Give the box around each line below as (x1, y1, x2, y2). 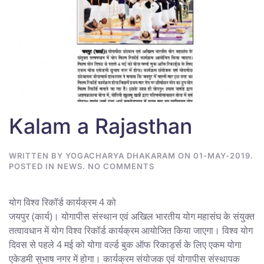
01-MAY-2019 (193, 150, 250, 160)
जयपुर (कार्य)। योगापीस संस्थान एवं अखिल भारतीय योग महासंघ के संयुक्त (9, 209, 255, 223)
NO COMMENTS (88, 161, 154, 171)
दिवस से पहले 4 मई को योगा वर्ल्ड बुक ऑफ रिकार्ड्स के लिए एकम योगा (9, 237, 242, 251)
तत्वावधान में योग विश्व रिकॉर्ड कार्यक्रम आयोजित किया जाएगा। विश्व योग (9, 223, 253, 237)
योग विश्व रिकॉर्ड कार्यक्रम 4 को (9, 195, 116, 209)
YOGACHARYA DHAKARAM (65, 150, 176, 160)
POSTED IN (9, 161, 57, 171)
